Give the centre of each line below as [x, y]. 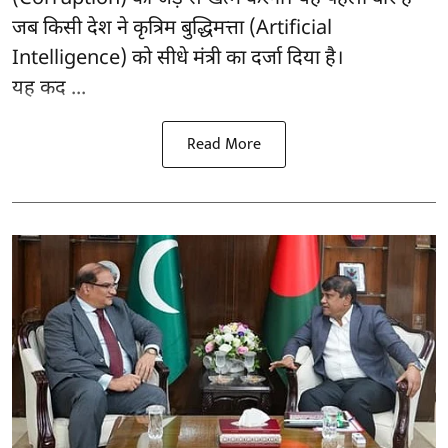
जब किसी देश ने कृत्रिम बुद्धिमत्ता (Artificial [172, 29]
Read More [224, 145]
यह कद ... [49, 89]
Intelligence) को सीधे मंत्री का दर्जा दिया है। [178, 59]
